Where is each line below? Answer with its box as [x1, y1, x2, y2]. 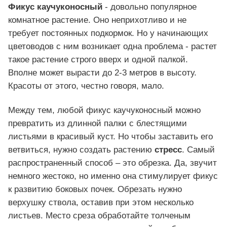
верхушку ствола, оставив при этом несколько [8, 198, 194, 208]
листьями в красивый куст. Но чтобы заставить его [8, 132, 213, 142]
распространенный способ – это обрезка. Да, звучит [8, 158, 217, 168]
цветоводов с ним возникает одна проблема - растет [8, 42, 217, 52]
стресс [155, 145, 182, 155]
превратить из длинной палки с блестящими [8, 119, 187, 129]
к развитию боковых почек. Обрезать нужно [8, 184, 182, 195]
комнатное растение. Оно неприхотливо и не [8, 15, 186, 25]
